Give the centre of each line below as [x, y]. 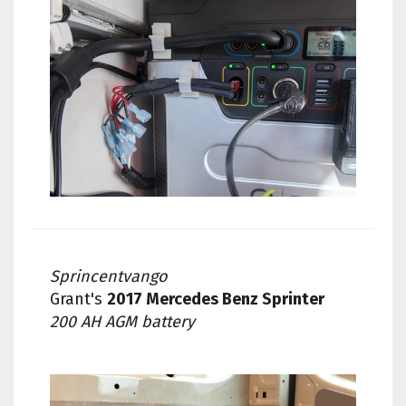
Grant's [78, 300]
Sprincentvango [109, 277]
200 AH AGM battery [122, 322]
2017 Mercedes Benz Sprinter [216, 300]
